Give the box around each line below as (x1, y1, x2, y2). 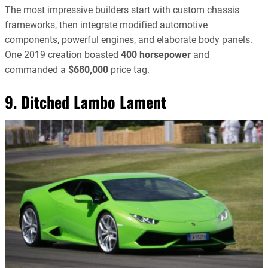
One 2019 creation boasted (5, 49, 121, 61)
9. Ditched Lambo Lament (5, 90, 166, 114)
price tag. (108, 64, 150, 76)
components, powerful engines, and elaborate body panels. (5, 34, 252, 46)
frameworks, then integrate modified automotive (5, 19, 208, 31)
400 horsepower (121, 49, 191, 61)
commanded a (5, 64, 68, 76)
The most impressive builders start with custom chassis (5, 4, 239, 16)
